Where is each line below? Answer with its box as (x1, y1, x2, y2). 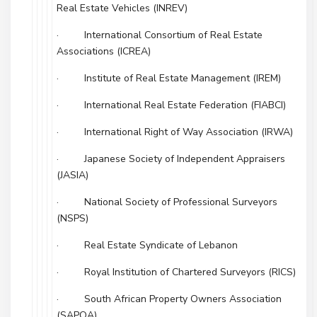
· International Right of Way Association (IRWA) (57, 125, 293, 139)
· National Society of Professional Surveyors (57, 195, 277, 209)
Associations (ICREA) (57, 45, 151, 58)
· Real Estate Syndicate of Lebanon (57, 238, 238, 252)
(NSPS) (57, 212, 88, 225)
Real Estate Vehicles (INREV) (57, 1, 188, 15)
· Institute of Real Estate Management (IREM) (57, 71, 281, 85)
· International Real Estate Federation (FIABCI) (57, 98, 286, 112)
